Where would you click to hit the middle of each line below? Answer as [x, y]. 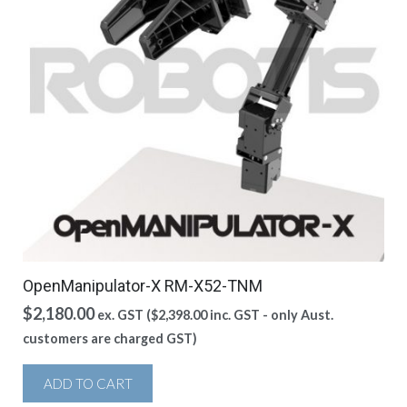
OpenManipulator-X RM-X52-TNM [143, 286]
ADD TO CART [88, 383]
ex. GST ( [124, 315]
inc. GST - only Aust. [270, 315]
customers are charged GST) [110, 338]
